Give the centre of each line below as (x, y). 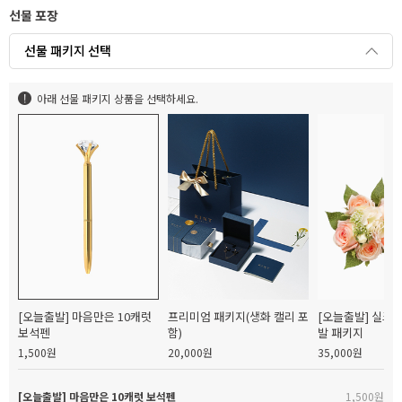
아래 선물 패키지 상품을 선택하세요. (118, 98)
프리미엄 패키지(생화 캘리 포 (239, 316)
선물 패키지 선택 (68, 51)
